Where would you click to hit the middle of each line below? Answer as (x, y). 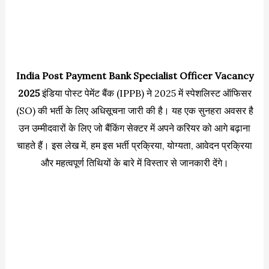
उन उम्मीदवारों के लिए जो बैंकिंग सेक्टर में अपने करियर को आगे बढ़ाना (134, 128)
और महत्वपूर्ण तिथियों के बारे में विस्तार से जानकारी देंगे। (134, 163)
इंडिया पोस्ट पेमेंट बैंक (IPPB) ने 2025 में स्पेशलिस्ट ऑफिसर (145, 93)
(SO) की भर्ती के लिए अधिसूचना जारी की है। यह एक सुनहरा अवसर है (134, 110)
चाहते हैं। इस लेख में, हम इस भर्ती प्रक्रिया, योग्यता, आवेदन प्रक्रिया (134, 145)
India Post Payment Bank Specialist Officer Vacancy (134, 76)
